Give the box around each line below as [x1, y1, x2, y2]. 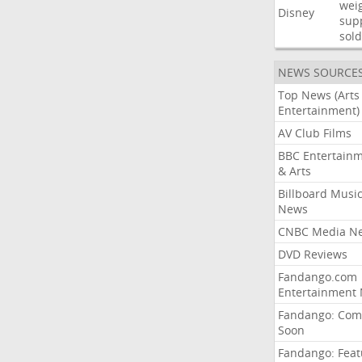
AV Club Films [277, 125, 351, 141]
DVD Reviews [277, 246, 347, 262]
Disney [277, 5, 314, 20]
